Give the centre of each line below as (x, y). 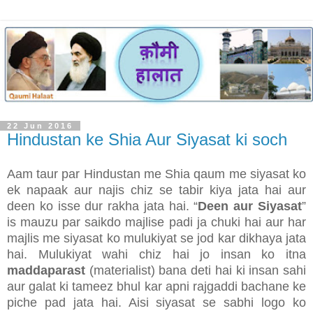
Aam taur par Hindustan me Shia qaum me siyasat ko (156, 174)
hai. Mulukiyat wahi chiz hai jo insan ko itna (156, 255)
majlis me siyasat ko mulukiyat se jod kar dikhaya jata (156, 239)
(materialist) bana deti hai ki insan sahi (198, 271)
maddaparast (48, 271)
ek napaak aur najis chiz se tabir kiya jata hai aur (156, 190)
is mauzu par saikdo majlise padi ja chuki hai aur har (156, 223)
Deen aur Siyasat (250, 206)
